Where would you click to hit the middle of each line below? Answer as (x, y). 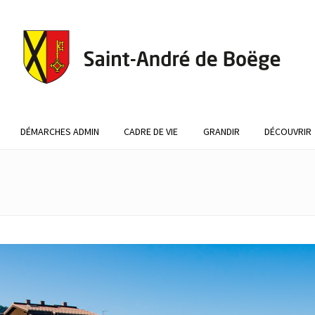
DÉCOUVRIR (288, 131)
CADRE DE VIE (151, 131)
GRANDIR (221, 131)
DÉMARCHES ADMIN (59, 131)
